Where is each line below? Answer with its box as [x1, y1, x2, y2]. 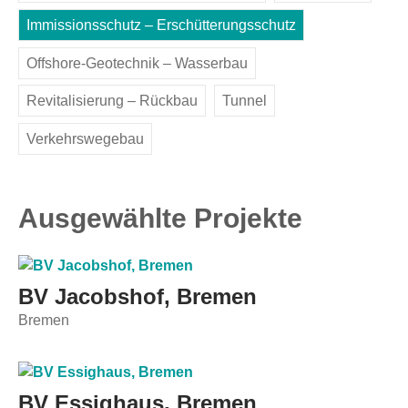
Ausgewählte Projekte [18, 202, 302, 233]
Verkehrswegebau [26, 130, 144, 147]
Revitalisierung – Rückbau [26, 93, 198, 109]
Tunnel [222, 93, 268, 109]
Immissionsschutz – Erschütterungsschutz [26, 17, 296, 33]
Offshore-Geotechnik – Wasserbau [26, 55, 248, 71]
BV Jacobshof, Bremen [18, 284, 257, 310]
